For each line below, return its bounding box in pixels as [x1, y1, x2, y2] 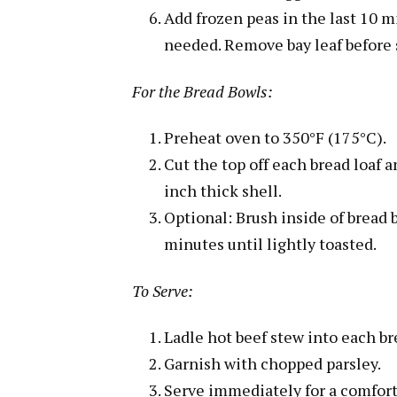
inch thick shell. [164, 180, 282, 202]
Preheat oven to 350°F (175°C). [164, 127, 386, 149]
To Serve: [132, 279, 193, 301]
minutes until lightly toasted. [164, 233, 377, 255]
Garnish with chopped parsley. [164, 353, 381, 375]
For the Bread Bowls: [132, 80, 273, 102]
